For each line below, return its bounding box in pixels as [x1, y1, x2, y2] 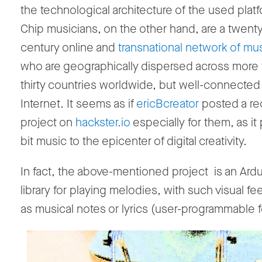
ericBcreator [136, 96, 199, 112]
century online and [20, 40, 118, 56]
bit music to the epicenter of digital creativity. [20, 133, 247, 150]
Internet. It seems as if [20, 96, 136, 112]
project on [20, 115, 75, 131]
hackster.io [75, 115, 130, 131]
